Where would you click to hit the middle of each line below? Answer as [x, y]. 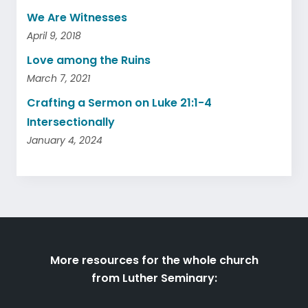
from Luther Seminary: [154, 278]
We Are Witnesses [77, 17]
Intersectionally [71, 122]
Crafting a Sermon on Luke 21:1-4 [119, 102]
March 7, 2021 [58, 78]
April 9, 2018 [54, 35]
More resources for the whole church [154, 260]
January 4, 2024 [65, 140]
